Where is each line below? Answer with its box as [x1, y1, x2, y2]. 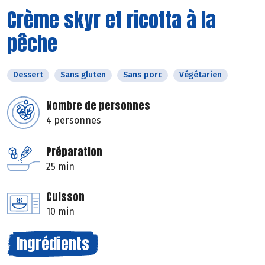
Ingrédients [16, 231, 89, 256]
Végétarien [179, 69, 222, 80]
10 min [46, 205, 75, 217]
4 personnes [46, 114, 101, 126]
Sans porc [123, 69, 162, 80]
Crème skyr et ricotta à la [7, 4, 216, 35]
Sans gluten [60, 69, 106, 80]
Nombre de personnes [46, 97, 150, 114]
